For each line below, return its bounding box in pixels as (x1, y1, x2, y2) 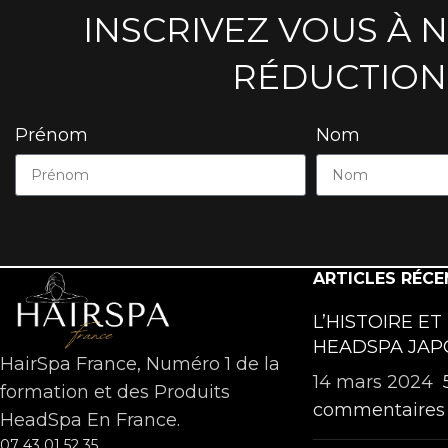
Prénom (15, 123, 88, 146)
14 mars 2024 (312, 370, 433, 393)
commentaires (312, 398, 445, 421)
